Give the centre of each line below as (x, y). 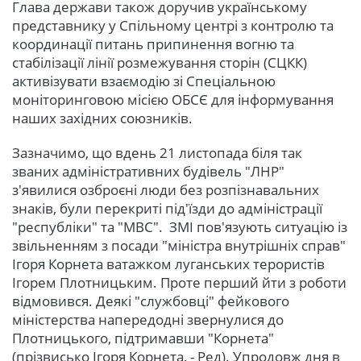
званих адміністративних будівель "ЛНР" (148, 172)
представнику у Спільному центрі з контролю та (173, 26)
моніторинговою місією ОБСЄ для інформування (173, 100)
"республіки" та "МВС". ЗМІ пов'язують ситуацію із (180, 227)
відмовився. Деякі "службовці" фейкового (151, 301)
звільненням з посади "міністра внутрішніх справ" (179, 246)
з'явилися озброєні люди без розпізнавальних (166, 190)
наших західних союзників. (102, 118)
